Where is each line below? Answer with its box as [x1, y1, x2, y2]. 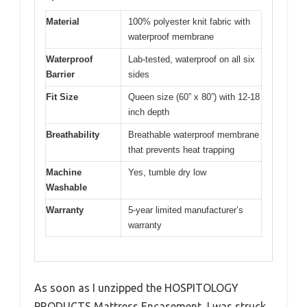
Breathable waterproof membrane [128, 130, 259, 140]
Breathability [46, 130, 99, 140]
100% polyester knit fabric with [128, 16, 250, 27]
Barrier [46, 69, 75, 80]
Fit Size [46, 92, 78, 103]
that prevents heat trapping [128, 145, 234, 156]
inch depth [128, 107, 169, 118]
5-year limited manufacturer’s [128, 205, 243, 216]
